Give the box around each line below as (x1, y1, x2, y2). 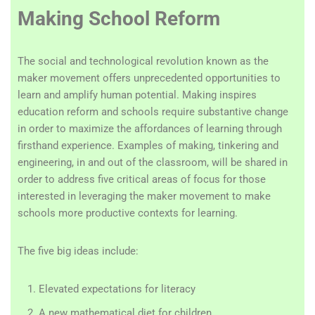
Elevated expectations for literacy (39, 283, 195, 295)
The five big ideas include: (18, 245, 139, 257)
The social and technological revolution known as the (18, 55, 269, 67)
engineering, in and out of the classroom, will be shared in (18, 156, 288, 169)
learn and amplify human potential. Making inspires (18, 89, 257, 101)
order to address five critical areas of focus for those (18, 173, 266, 186)
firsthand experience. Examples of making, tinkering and (18, 139, 278, 152)
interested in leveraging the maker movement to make (18, 190, 271, 202)
